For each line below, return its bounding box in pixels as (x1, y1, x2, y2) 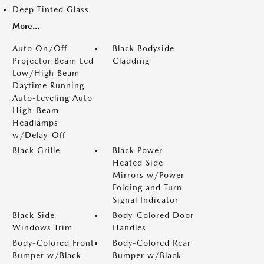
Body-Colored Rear (113, 238, 191, 247)
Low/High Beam (12, 68, 80, 78)
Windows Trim (12, 223, 72, 232)
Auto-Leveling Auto (12, 93, 93, 103)
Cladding (113, 56, 150, 65)
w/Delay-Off (12, 130, 65, 140)
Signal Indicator (113, 195, 179, 204)
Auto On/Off (12, 44, 67, 53)
